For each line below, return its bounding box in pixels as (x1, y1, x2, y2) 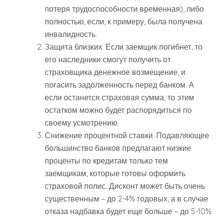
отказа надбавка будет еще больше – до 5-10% (45, 206, 212, 217)
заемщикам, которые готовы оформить (45, 168, 185, 179)
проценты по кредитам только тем (45, 156, 168, 166)
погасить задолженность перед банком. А (45, 80, 194, 90)
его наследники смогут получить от (45, 54, 171, 65)
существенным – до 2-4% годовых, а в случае (45, 194, 208, 204)
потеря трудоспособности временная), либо (45, 4, 204, 14)
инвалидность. (45, 29, 97, 39)
